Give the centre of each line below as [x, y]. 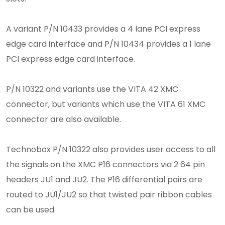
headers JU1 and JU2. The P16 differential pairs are [104, 179]
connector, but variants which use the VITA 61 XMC [106, 104]
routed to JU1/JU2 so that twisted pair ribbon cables [109, 194]
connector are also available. [64, 119]
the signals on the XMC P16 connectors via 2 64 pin [105, 164]
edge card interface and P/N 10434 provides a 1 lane [108, 44]
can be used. [31, 209]
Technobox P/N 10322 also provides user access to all [111, 149]
